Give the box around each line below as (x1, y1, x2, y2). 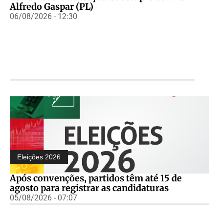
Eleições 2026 (17, 153, 61, 161)
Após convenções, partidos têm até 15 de (10, 172, 182, 184)
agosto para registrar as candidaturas (10, 182, 169, 194)
